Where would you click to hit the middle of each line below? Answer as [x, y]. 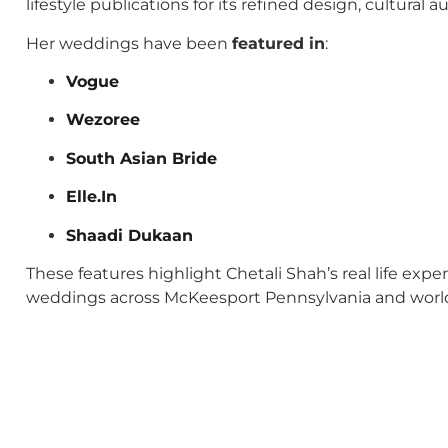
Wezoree [103, 120]
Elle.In [91, 197]
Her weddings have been [129, 43]
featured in [278, 43]
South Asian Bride [141, 158]
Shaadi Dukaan [129, 235]
